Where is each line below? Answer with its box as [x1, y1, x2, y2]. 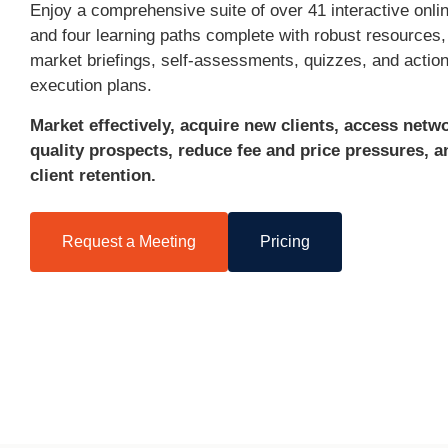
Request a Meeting [62, 232, 196, 250]
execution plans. [30, 74, 152, 95]
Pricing [260, 232, 310, 250]
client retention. [30, 164, 156, 185]
